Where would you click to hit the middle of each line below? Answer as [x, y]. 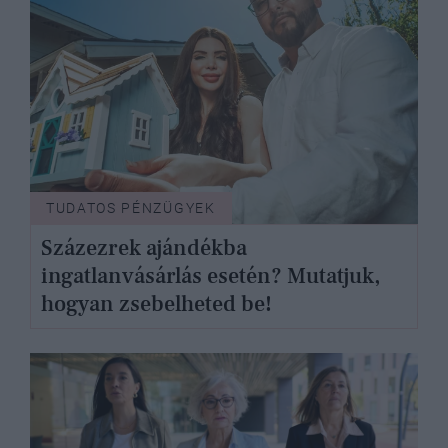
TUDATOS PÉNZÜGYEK [131, 207]
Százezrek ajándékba [143, 248]
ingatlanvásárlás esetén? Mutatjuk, [210, 276]
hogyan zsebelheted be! [156, 304]
